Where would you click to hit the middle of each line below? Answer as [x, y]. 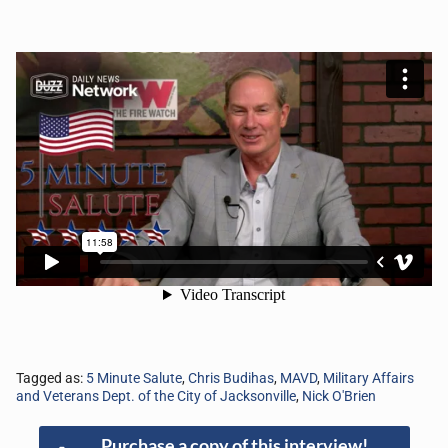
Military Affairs [368, 378]
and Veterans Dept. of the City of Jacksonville [156, 396]
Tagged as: [51, 378]
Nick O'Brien [339, 396]
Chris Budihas [231, 378]
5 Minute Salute [134, 378]
